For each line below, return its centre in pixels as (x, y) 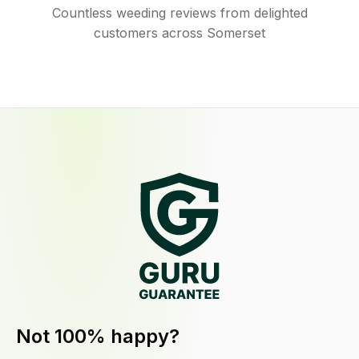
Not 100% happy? (98, 337)
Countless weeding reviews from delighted (179, 13)
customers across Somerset (179, 33)
